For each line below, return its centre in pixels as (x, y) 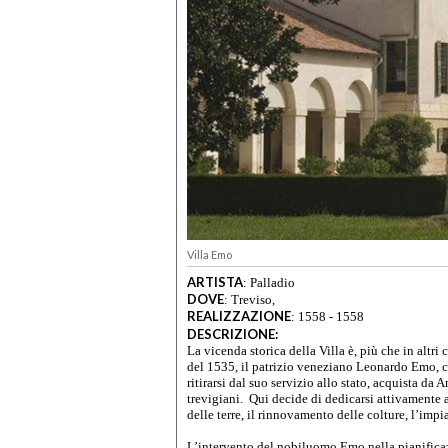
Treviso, (253, 299)
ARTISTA (215, 281)
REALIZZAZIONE (239, 315)
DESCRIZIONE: (232, 333)
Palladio (272, 282)
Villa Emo (209, 255)
